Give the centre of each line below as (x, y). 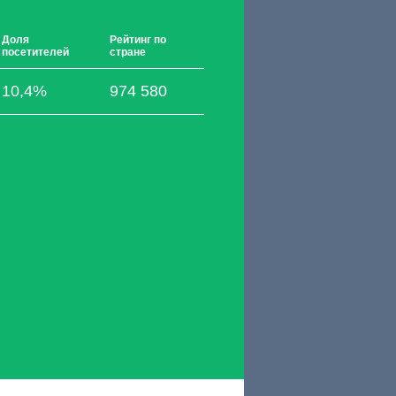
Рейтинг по (138, 40)
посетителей (35, 52)
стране (128, 52)
